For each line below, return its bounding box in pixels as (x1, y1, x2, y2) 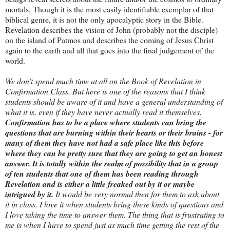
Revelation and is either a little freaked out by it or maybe (5, 178, 195, 190)
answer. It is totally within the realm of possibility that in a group (5, 158, 218, 169)
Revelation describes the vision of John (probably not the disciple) (5, 24, 218, 35)
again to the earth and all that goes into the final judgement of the (5, 45, 214, 56)
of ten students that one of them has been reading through (5, 168, 199, 180)
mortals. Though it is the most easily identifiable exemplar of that (5, 4, 214, 15)
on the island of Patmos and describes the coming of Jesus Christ (5, 34, 214, 46)
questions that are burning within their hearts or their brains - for (5, 127, 223, 139)
